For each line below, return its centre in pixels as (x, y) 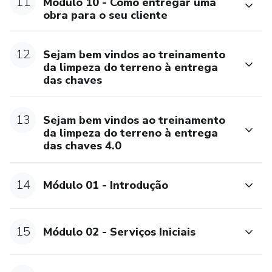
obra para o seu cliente (106, 15)
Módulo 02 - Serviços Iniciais (120, 232)
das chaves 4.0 (83, 145)
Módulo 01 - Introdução (106, 185)
